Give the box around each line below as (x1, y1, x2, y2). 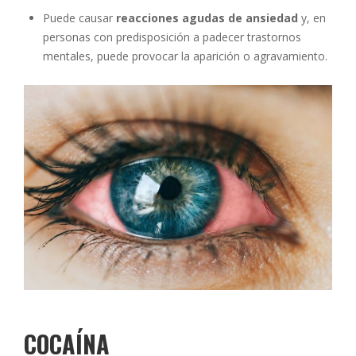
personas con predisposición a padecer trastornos (43, 29, 301, 44)
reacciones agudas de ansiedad (116, 10, 298, 25)
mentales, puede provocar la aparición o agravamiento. (43, 48, 327, 64)
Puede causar (43, 10, 116, 25)
